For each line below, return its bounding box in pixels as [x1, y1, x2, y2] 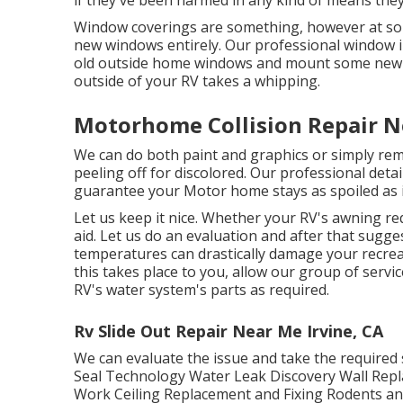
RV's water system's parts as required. [74, 279, 329, 300]
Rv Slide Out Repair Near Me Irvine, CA [74, 319, 383, 342]
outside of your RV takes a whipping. [74, 70, 320, 91]
